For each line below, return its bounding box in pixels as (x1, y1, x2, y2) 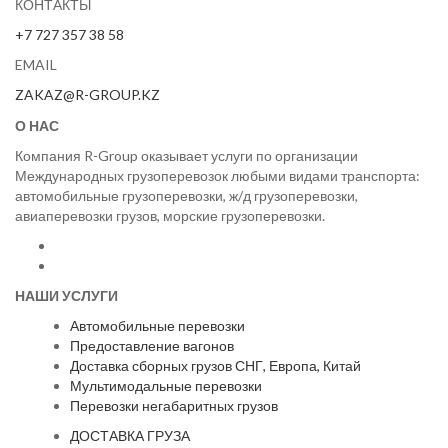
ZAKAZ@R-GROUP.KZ (15, 86, 160, 103)
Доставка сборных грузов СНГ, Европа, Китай (70, 357, 361, 374)
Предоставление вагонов (70, 337, 234, 354)
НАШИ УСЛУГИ (15, 287, 118, 304)
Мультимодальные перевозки (70, 377, 262, 394)
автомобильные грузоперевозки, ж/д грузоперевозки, (15, 187, 358, 204)
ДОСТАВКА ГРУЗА (70, 427, 190, 444)
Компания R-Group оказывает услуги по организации (15, 147, 358, 164)
